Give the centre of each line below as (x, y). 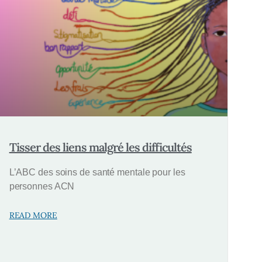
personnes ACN (42, 187)
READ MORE (33, 216)
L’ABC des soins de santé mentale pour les (97, 173)
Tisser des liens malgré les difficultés (100, 147)
